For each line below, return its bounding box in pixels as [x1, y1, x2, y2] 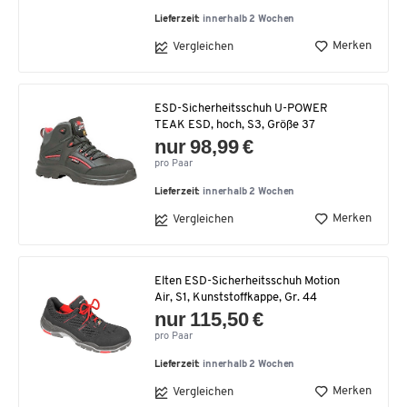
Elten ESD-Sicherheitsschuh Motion [154, 274, 340, 287]
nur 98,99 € [154, 134, 254, 158]
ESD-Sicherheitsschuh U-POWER [154, 102, 328, 114]
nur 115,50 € [154, 307, 264, 331]
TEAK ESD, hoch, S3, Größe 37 [154, 118, 315, 131]
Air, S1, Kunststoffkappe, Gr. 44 [154, 291, 317, 303]
